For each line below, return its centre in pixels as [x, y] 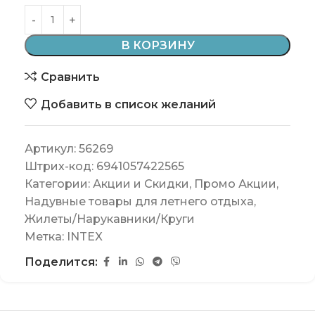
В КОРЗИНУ [157, 46]
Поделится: [61, 262]
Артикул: [52, 149]
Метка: [46, 237]
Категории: [59, 184]
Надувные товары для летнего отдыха [139, 202]
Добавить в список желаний [128, 104]
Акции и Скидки [141, 184]
